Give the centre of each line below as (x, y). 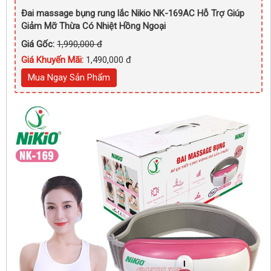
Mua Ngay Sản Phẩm (69, 77)
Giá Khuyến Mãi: (54, 60)
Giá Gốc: (39, 44)
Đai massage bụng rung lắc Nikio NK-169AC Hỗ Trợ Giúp (133, 13)
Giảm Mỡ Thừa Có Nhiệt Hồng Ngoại (93, 26)
